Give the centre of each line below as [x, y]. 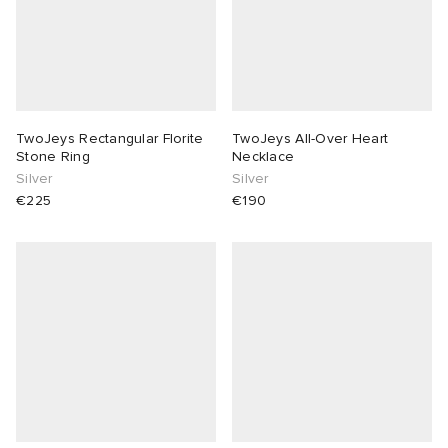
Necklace [263, 157]
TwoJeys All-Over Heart [310, 139]
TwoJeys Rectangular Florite [110, 139]
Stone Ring [53, 157]
